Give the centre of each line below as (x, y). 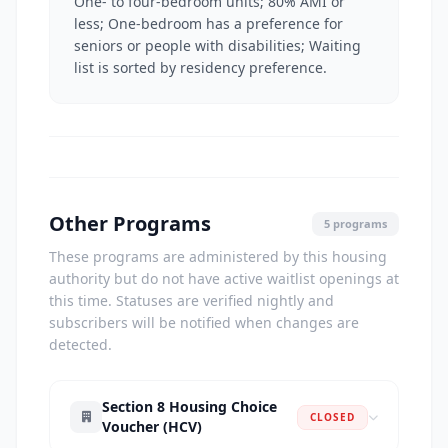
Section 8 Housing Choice (189, 406)
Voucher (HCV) (152, 426)
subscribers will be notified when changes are (204, 322)
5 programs (355, 223)
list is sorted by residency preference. (200, 67)
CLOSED (332, 416)
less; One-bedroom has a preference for (208, 23)
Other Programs (130, 223)
